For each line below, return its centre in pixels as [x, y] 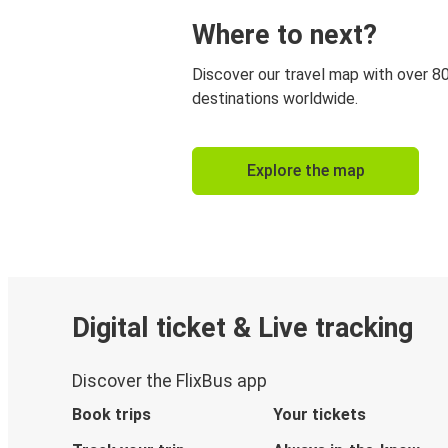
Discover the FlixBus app [169, 381]
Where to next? [284, 34]
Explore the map [305, 170]
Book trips [111, 415]
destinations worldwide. [275, 98]
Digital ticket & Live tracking [242, 327]
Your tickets [319, 415]
